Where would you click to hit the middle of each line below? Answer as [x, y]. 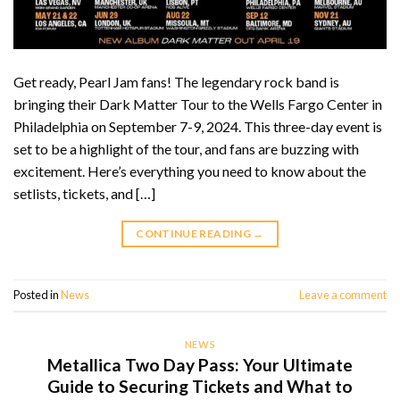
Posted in [37, 295]
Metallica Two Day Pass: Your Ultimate [200, 364]
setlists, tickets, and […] [84, 193]
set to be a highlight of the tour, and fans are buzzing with [186, 148]
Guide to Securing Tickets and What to [200, 386]
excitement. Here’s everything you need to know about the [190, 171]
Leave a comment [343, 295]
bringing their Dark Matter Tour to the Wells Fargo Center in [198, 104]
